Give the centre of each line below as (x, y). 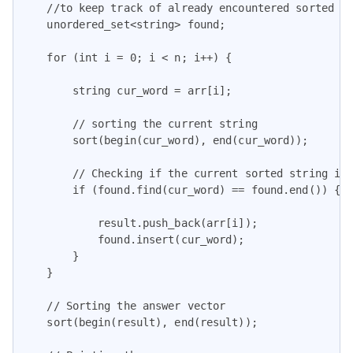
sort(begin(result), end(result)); (139, 323)
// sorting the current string (139, 124)
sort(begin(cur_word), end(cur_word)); (165, 141)
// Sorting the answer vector (124, 306)
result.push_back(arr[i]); (139, 223)
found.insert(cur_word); (133, 240)
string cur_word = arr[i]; (127, 91)
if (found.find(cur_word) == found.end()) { (181, 190)
